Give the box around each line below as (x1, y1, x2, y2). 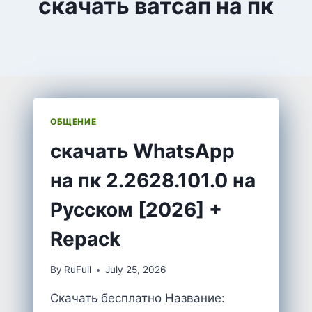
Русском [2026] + (50, 197, 222, 221)
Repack (50, 226, 120, 251)
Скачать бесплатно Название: (50, 291, 225, 306)
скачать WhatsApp (50, 139, 235, 163)
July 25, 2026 (105, 264, 166, 276)
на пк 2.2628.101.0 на (50, 168, 256, 192)
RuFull (64, 264, 92, 276)
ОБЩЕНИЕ (50, 116, 97, 127)
